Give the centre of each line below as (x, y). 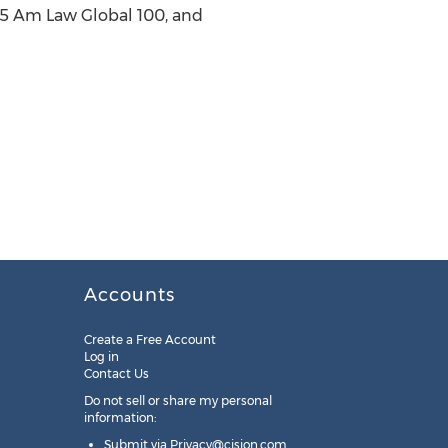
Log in (101, 356)
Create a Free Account (149, 339)
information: (119, 417)
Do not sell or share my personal (177, 400)
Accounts (129, 295)
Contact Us (116, 373)
